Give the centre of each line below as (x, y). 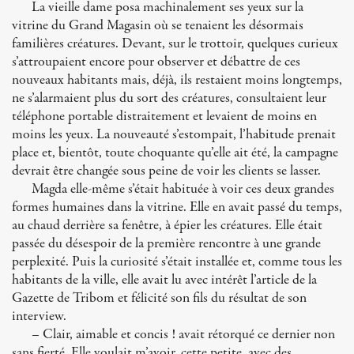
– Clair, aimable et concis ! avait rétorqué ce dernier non (183, 335)
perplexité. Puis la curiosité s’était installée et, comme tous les (177, 262)
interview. (39, 316)
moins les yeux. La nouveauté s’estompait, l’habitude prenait (174, 135)
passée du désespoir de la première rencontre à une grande (166, 244)
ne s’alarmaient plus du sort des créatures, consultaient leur (169, 98)
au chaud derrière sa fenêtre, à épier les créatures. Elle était (167, 226)
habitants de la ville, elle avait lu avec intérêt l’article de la (164, 280)
